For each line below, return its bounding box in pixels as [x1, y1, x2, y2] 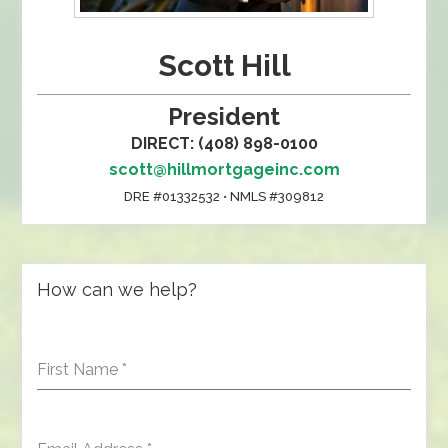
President [168, 102, 280, 131]
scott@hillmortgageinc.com [108, 160, 340, 179]
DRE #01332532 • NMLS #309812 [124, 189, 324, 204]
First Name [37, 360, 123, 379]
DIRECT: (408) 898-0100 [130, 134, 318, 153]
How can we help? [37, 279, 198, 300]
